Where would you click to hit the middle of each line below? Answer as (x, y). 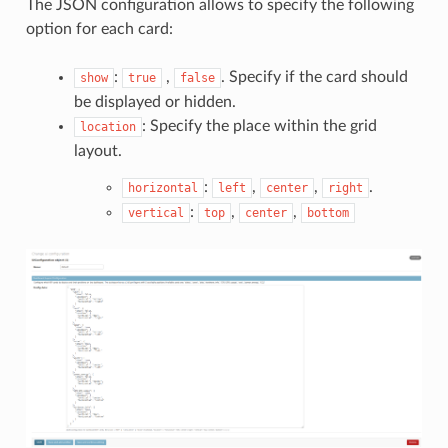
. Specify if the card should (314, 76)
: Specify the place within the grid (259, 125)
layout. (97, 150)
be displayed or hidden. (154, 101)
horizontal (162, 187)
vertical (155, 212)
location (107, 126)
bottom (327, 212)
